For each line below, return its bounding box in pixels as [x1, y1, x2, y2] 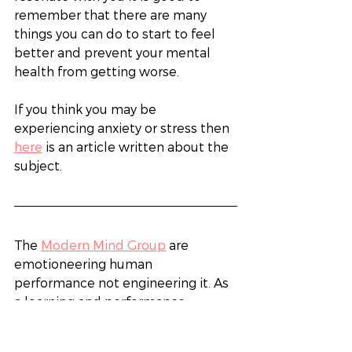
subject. [14, 158, 65, 174]
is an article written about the [42, 139, 232, 155]
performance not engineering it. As [14, 275, 232, 291]
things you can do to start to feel [14, 26, 218, 42]
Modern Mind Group [41, 237, 166, 253]
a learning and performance [14, 294, 189, 310]
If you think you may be [14, 101, 159, 117]
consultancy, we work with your [14, 313, 211, 328]
